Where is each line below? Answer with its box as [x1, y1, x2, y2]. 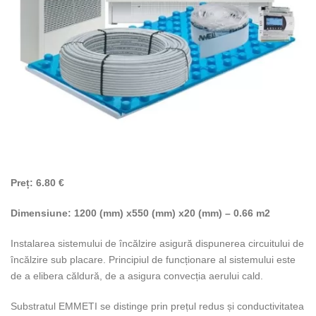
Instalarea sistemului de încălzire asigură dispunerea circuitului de [11, 238, 304, 249]
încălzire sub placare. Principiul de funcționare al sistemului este [11, 254, 296, 265]
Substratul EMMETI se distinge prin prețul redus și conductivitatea [11, 300, 304, 312]
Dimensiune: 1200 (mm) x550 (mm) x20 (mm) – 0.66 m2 [11, 207, 270, 219]
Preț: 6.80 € [11, 177, 64, 188]
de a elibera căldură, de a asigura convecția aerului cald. [11, 270, 263, 281]
